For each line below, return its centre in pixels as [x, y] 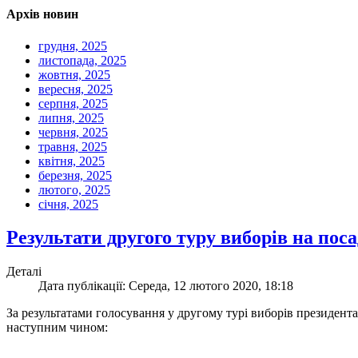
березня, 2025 [75, 175]
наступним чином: [59, 328]
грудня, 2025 [73, 46]
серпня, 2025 [73, 103]
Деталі [24, 272]
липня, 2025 [71, 117]
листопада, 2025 [82, 60]
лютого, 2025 [74, 189]
